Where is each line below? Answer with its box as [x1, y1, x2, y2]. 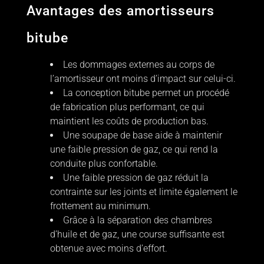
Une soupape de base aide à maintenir [62, 130, 222, 141]
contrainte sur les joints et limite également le [49, 186, 237, 198]
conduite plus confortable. [49, 158, 158, 170]
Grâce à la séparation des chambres [62, 214, 212, 226]
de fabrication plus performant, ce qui [49, 101, 204, 113]
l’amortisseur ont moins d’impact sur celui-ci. [49, 73, 236, 85]
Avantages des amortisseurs [26, 3, 214, 19]
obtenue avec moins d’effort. [49, 243, 167, 255]
